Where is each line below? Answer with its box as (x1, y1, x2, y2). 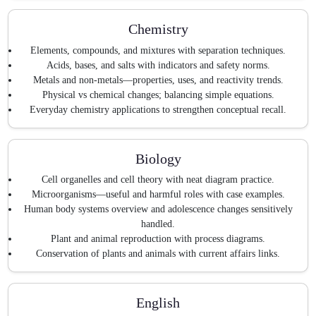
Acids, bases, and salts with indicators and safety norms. (46, 59, 270, 71)
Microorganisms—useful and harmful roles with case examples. (31, 189, 285, 200)
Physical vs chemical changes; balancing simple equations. (42, 89, 274, 100)
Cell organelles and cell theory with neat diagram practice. (42, 174, 274, 186)
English (136, 295, 180, 311)
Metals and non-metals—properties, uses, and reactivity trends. (32, 74, 284, 85)
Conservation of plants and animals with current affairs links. (36, 248, 280, 260)
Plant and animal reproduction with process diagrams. (51, 233, 265, 245)
